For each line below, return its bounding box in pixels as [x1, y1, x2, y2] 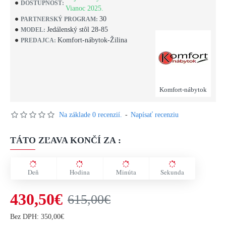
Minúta [116, 167, 136, 177]
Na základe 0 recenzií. [59, 111, 122, 119]
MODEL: [21, 26, 45, 33]
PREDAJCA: [21, 36, 56, 44]
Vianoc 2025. [66, 5, 103, 12]
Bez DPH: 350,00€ [10, 213, 64, 220]
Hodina [70, 167, 90, 177]
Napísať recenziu [131, 111, 179, 119]
